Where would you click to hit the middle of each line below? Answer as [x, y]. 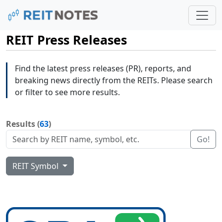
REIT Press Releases [66, 40]
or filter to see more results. [67, 92]
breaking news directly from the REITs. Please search [114, 81]
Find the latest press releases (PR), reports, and [103, 69]
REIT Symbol [36, 166]
